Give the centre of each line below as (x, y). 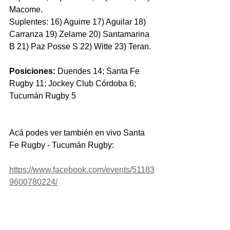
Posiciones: (32, 71)
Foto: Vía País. (36, 219)
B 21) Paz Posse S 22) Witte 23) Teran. (80, 46)
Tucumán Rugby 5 (43, 95)
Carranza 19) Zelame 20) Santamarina (80, 34)
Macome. (26, 9)
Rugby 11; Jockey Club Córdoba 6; (74, 83)
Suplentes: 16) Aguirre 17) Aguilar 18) (79, 22)
